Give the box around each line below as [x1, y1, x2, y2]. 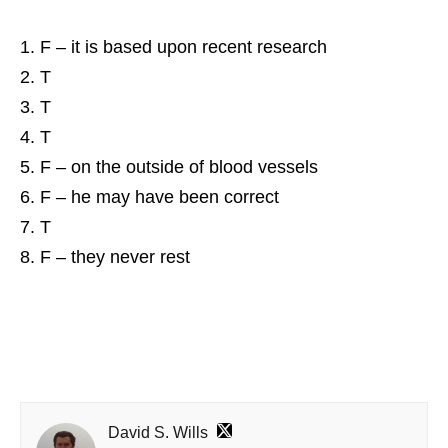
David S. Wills [108, 423, 208, 441]
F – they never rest [40, 246, 190, 267]
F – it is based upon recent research [40, 36, 327, 57]
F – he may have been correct [40, 186, 279, 207]
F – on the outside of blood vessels [40, 156, 318, 177]
